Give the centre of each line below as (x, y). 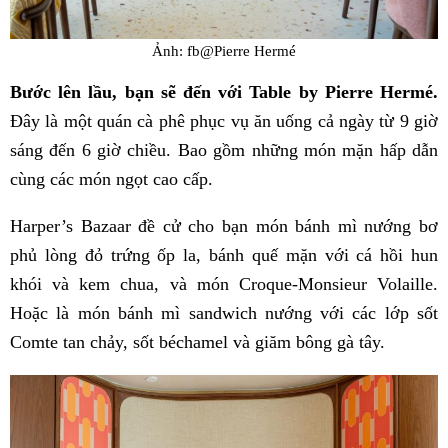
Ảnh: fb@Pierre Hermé (224, 50)
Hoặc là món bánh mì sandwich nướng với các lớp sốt (224, 313)
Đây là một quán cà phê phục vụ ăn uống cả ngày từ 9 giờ (224, 121)
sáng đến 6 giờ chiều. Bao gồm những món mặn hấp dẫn (224, 150)
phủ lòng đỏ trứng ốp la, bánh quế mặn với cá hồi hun (224, 255)
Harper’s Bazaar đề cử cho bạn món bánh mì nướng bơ (224, 226)
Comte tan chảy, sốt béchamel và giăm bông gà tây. (197, 342)
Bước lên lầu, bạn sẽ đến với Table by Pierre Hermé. (224, 92)
